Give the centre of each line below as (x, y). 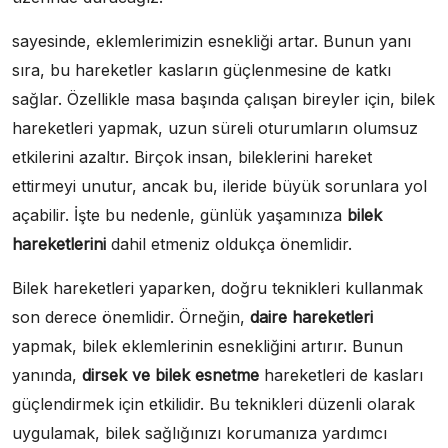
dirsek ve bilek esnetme (170, 374)
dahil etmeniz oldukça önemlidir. (229, 243)
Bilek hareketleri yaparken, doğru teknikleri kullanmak (217, 287)
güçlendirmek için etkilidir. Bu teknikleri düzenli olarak (213, 403)
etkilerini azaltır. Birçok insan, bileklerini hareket (192, 156)
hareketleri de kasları (341, 374)
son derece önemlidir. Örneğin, (131, 316)
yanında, (47, 374)
